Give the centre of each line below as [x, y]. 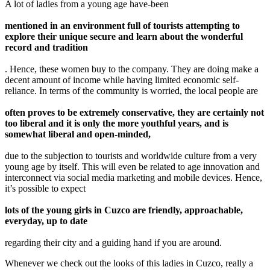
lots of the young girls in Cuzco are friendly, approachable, [124, 210]
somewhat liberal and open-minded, [78, 134]
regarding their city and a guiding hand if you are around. [113, 242]
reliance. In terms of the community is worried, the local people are [131, 90]
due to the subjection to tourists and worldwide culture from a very [131, 155]
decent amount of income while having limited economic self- [122, 80]
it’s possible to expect [45, 188]
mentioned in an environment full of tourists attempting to [122, 25]
